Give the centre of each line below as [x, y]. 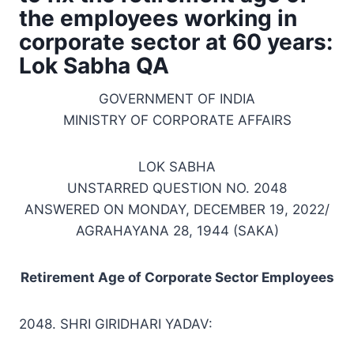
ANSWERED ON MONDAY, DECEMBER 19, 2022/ [177, 209]
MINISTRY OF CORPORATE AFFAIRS [177, 120]
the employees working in [158, 18]
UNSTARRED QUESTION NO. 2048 [177, 188]
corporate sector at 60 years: [176, 41]
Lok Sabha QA [94, 65]
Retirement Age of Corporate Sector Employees [177, 277]
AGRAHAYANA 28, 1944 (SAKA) [177, 230]
